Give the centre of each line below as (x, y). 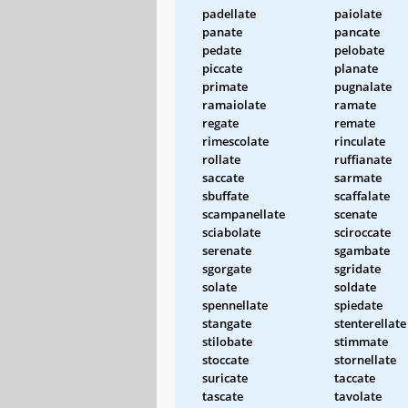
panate (222, 31)
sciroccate (362, 232)
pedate (222, 50)
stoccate (225, 359)
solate (219, 286)
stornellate (365, 359)
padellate (229, 13)
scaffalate (362, 195)
